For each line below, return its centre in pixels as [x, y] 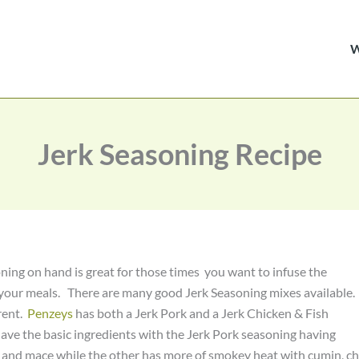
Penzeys [51, 313]
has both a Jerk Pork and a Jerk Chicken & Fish [202, 313]
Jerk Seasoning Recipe [179, 154]
